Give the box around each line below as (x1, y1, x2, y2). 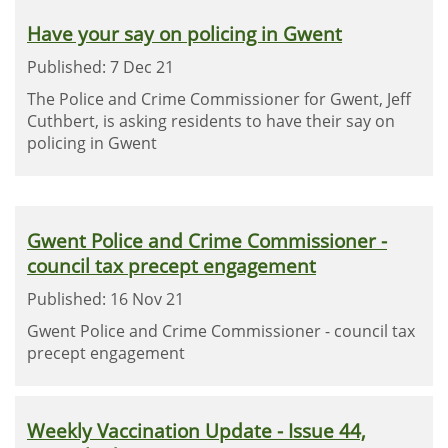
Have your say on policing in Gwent (27, 21, 342, 46)
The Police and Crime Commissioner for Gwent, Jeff (27, 88, 411, 110)
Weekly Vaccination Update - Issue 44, (27, 418, 366, 443)
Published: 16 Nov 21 (27, 288, 184, 310)
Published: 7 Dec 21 (27, 56, 174, 78)
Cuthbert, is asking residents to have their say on (27, 110, 395, 132)
